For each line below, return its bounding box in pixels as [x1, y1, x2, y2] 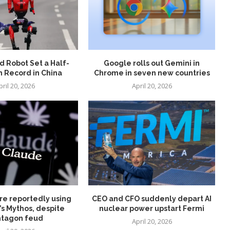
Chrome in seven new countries [93, 69, 210, 78]
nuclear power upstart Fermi [99, 204, 205, 213]
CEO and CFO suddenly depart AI [92, 194, 212, 203]
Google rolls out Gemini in [104, 59, 200, 68]
